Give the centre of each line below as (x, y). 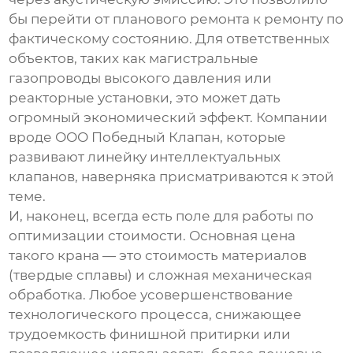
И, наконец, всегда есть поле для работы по (162, 216)
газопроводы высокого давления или (141, 78)
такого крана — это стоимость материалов (158, 255)
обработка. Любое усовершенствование (151, 294)
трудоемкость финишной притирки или (150, 334)
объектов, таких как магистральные (134, 58)
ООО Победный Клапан (138, 137)
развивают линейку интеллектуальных (145, 156)
